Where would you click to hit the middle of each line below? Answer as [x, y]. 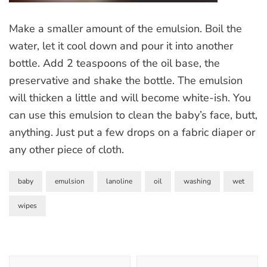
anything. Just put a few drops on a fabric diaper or [132, 132]
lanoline [119, 181]
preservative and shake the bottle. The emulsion [126, 80]
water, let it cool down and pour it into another [121, 46]
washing [197, 181]
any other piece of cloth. [66, 149]
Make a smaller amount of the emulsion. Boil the [125, 28]
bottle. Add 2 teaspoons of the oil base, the [114, 63]
